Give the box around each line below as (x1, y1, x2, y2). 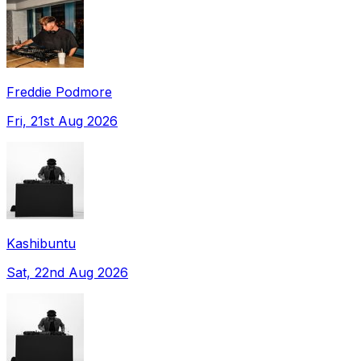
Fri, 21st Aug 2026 (6, 112, 118, 129)
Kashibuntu (6, 234, 76, 251)
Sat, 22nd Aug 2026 (6, 263, 128, 280)
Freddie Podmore (6, 83, 112, 100)
